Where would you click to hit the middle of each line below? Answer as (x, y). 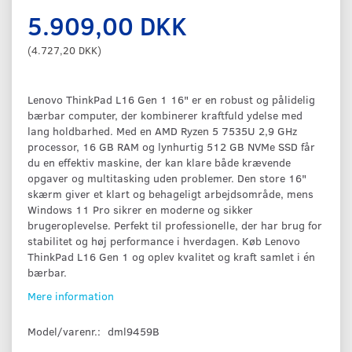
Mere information (71, 295)
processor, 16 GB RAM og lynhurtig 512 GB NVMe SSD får (171, 146)
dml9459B (134, 331)
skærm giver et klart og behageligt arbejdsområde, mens (170, 193)
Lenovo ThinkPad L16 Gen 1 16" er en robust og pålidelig (171, 99)
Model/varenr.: (66, 331)
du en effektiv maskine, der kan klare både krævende (159, 162)
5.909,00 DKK (107, 25)
